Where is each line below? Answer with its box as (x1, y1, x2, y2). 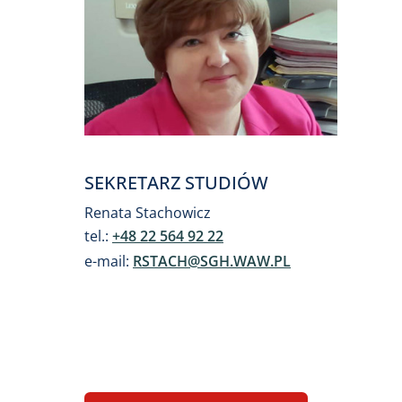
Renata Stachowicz (84, 202, 211, 223)
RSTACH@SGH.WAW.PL (133, 250, 291, 271)
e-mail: (84, 250, 133, 271)
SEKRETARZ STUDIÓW (84, 170, 268, 195)
